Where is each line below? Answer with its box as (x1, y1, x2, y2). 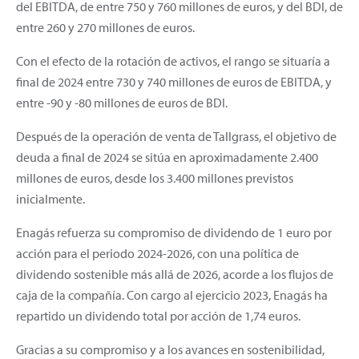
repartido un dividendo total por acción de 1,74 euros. (16, 307, 301, 324)
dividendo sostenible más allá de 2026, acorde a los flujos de (16, 265, 333, 282)
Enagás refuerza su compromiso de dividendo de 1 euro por (16, 224, 332, 240)
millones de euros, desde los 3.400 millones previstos (16, 169, 293, 186)
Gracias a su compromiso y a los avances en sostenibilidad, (16, 341, 325, 357)
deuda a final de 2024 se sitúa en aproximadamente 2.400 (16, 148, 318, 165)
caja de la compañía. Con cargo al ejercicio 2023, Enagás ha (16, 286, 328, 303)
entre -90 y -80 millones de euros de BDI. (16, 94, 228, 111)
